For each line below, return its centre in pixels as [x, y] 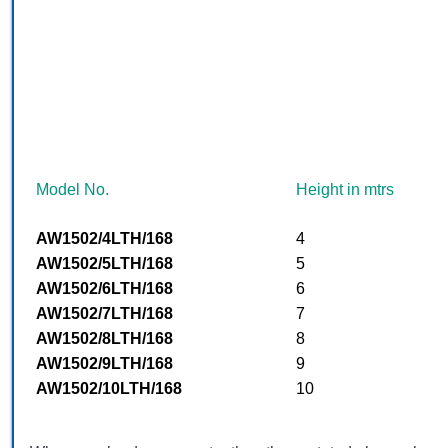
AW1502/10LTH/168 [109, 388]
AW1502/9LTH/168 [104, 363]
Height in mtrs [345, 189]
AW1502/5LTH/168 [104, 263]
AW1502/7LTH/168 [104, 313]
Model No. [72, 189]
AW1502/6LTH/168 [104, 288]
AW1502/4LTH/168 [104, 238]
